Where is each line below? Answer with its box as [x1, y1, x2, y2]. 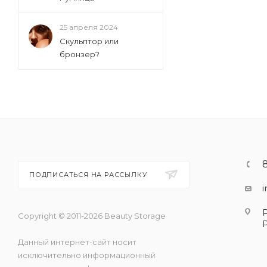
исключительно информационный [18, 250, 156, 260]
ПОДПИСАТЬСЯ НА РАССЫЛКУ [29, 170, 150, 179]
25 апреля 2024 [60, 23, 118, 32]
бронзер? [60, 49, 100, 59]
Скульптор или [60, 36, 119, 46]
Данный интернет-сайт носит [18, 237, 136, 247]
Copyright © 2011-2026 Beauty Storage [18, 211, 166, 221]
